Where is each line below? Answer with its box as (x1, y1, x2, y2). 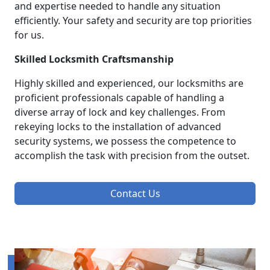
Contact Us (110, 187, 160, 201)
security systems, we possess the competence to (14, 134, 236, 148)
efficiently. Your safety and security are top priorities (14, 14, 252, 28)
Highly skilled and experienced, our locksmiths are (14, 77, 243, 90)
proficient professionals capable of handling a (14, 91, 224, 105)
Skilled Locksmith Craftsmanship (14, 52, 174, 66)
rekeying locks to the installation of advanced (14, 120, 221, 134)
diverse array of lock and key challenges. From (14, 105, 225, 119)
